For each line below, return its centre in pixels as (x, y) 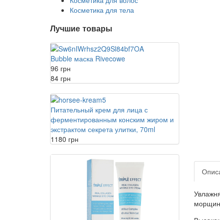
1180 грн (65, 139)
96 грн (61, 69)
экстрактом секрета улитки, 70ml (103, 129)
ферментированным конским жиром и (112, 120)
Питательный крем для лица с (99, 110)
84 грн (61, 78)
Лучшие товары (81, 28)
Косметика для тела (102, 10)
